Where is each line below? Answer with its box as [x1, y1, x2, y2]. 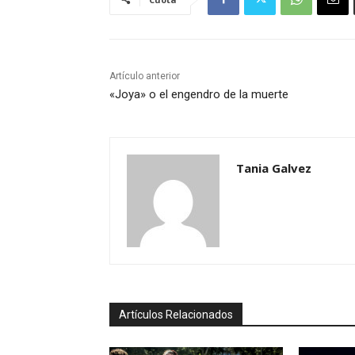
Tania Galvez [236, 159, 311, 176]
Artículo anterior [109, 70, 180, 82]
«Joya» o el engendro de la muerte [109, 86, 288, 101]
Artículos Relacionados [119, 307, 233, 321]
